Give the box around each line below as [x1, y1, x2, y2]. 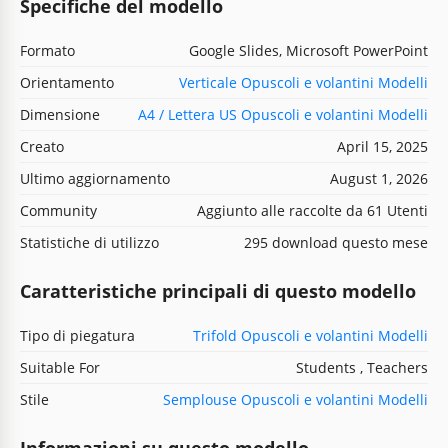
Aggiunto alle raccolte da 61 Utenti [197, 200, 428, 220]
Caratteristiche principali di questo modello [20, 278, 416, 303]
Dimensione [20, 104, 100, 124]
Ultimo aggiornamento [20, 168, 170, 188]
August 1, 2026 [330, 168, 428, 188]
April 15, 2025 [337, 136, 428, 156]
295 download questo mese [244, 232, 428, 252]
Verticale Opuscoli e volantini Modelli [179, 72, 428, 92]
